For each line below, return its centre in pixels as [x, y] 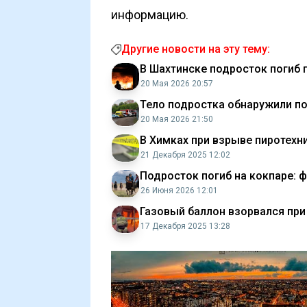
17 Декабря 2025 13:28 [185, 226]
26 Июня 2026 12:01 [179, 191]
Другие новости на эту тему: [196, 49]
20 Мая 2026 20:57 [177, 84]
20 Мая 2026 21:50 [177, 119]
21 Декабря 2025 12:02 [185, 155]
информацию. [150, 15]
